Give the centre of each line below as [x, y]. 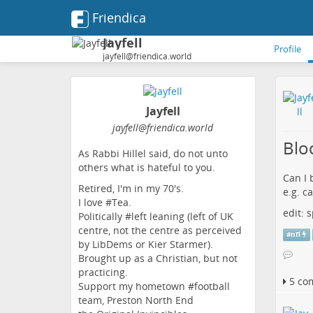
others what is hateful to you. [147, 168]
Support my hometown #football [154, 286]
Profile [287, 49]
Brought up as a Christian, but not [158, 259]
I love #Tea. [105, 203]
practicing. [103, 272]
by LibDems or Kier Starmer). [146, 245]
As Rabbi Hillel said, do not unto [153, 154]
